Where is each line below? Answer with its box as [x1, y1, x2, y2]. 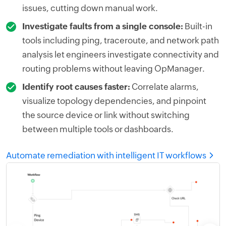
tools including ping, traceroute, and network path [22, 35, 219, 46]
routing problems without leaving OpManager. [22, 64, 205, 74]
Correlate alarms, [130, 82, 199, 92]
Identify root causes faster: [22, 82, 130, 92]
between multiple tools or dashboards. [22, 124, 174, 135]
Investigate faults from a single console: [22, 21, 183, 32]
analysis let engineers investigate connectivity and [22, 49, 219, 60]
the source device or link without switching [22, 110, 190, 121]
